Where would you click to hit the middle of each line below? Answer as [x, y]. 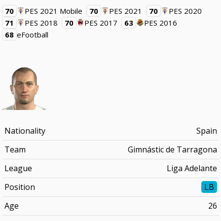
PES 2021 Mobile [54, 11]
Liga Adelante [192, 168]
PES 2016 [161, 23]
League [18, 168]
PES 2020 [185, 11]
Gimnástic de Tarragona [172, 149]
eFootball [33, 35]
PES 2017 [101, 23]
